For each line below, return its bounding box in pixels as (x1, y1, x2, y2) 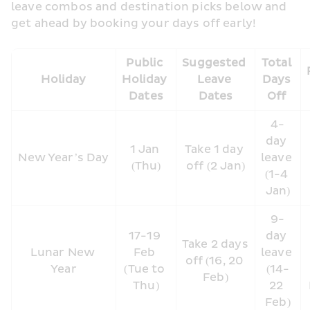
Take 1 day (185, 143, 244, 156)
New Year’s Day (18, 151, 109, 165)
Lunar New (30, 246, 95, 259)
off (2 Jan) (186, 159, 245, 173)
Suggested (182, 56, 246, 70)
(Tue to (124, 262, 165, 276)
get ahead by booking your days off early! (11, 17, 257, 30)
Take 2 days (182, 237, 248, 251)
